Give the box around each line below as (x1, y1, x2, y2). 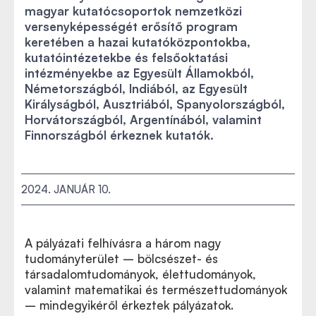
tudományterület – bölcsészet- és (25, 251, 218, 266)
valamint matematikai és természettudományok (25, 282, 287, 297)
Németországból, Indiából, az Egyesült (25, 81, 248, 96)
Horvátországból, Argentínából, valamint (25, 112, 262, 127)
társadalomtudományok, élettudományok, (25, 267, 256, 281)
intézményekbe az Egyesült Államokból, (25, 66, 254, 80)
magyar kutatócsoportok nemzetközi (25, 4, 242, 18)
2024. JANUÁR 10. (21, 183, 111, 196)
